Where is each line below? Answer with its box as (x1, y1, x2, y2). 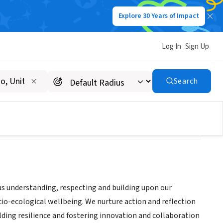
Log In (162, 41, 181, 52)
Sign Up (185, 41, 209, 52)
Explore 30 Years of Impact (118, 11, 199, 21)
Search (173, 76, 198, 87)
